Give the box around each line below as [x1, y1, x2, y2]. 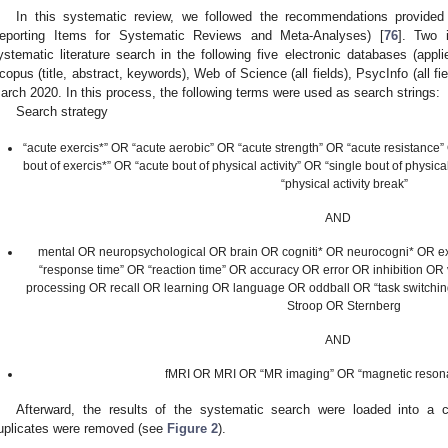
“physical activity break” [280, 176, 408, 191]
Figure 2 [167, 421, 218, 437]
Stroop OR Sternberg [287, 298, 402, 313]
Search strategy [16, 104, 109, 120]
